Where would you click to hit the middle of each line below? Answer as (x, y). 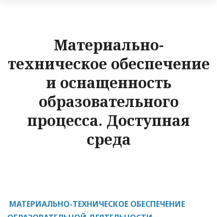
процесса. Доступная (108, 121)
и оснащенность (108, 83)
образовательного (108, 102)
